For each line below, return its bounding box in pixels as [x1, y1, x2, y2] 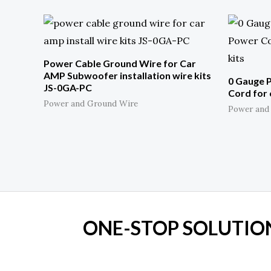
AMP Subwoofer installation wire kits [44, 70, 211, 82]
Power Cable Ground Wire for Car [44, 57, 196, 70]
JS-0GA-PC [44, 82, 92, 94]
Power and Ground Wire [44, 98, 138, 109]
